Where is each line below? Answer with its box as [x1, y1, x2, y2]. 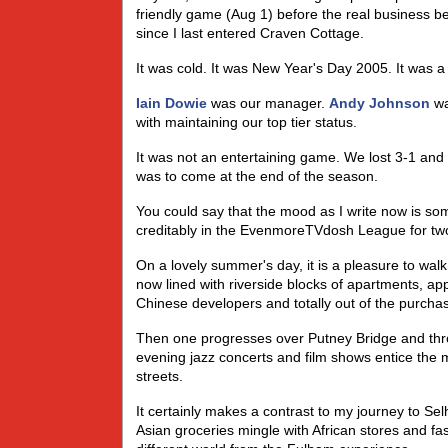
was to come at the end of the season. [136, 168, 378, 184]
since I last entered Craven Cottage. [136, 25, 364, 41]
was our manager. [207, 95, 329, 111]
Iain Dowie [136, 95, 207, 111]
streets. [136, 368, 183, 384]
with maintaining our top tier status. [136, 114, 357, 130]
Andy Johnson [329, 95, 430, 111]
